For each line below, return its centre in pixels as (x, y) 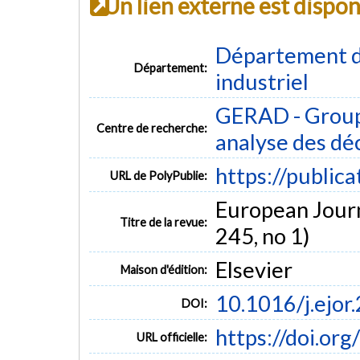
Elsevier (254, 269)
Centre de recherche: (152, 128)
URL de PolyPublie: (159, 175)
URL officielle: (172, 337)
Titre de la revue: (164, 222)
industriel (262, 81)
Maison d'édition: (164, 269)
